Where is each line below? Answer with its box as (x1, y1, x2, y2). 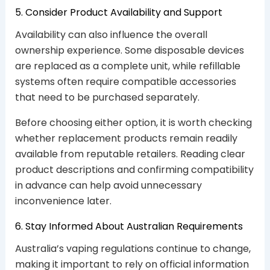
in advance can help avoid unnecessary (14, 178, 202, 193)
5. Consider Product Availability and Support (14, 5, 222, 19)
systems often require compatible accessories (14, 75, 236, 89)
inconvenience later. (14, 194, 111, 209)
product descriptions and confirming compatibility (14, 163, 254, 177)
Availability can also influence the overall (14, 28, 207, 42)
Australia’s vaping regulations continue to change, (14, 242, 251, 256)
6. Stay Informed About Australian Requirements (14, 219, 243, 234)
